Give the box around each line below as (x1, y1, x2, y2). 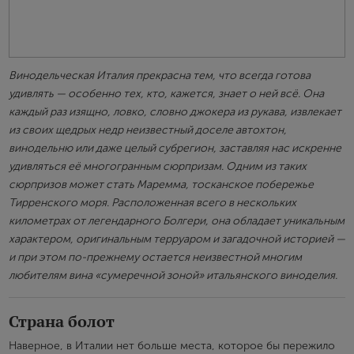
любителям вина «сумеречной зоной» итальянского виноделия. (9, 269, 337, 283)
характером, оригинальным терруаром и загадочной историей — (9, 232, 345, 247)
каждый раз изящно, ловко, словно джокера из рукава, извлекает (9, 105, 341, 119)
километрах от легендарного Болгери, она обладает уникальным (9, 214, 345, 228)
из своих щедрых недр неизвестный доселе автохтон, (9, 123, 287, 137)
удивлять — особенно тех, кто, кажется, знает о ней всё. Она (9, 87, 324, 101)
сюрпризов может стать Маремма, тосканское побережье (9, 178, 314, 192)
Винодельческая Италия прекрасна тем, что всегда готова (9, 69, 311, 83)
